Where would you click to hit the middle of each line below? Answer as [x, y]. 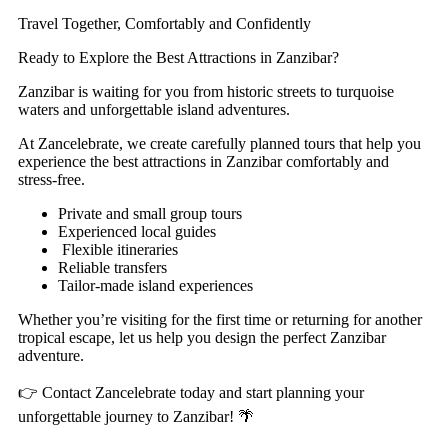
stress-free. [51, 179]
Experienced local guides [137, 231]
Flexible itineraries [118, 249]
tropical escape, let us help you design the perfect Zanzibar [202, 337]
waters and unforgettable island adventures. [154, 109]
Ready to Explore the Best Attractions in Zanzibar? [178, 57]
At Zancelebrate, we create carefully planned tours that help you [219, 143]
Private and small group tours [150, 213]
